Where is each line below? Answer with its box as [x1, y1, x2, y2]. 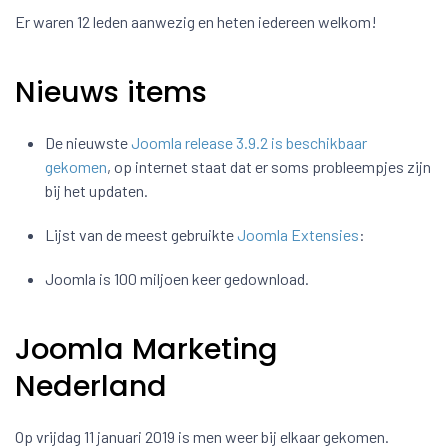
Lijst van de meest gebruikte [45, 225, 237, 244]
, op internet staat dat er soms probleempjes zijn [107, 157, 431, 176]
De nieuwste [45, 133, 131, 152]
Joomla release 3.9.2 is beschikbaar [131, 133, 367, 152]
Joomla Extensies [237, 225, 359, 244]
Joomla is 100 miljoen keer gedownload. [45, 269, 309, 288]
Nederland [15, 366, 167, 406]
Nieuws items [15, 72, 207, 112]
